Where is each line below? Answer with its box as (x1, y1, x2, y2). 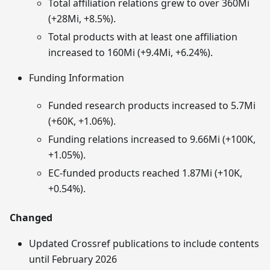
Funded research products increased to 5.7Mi (48, 98, 256, 112)
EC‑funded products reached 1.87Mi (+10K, (48, 166, 242, 180)
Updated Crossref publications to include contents (29, 236, 259, 250)
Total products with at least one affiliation (48, 30, 237, 43)
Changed (10, 210, 52, 224)
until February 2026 (29, 252, 117, 266)
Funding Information (29, 71, 124, 84)
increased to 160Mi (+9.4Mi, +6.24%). (48, 45, 213, 59)
